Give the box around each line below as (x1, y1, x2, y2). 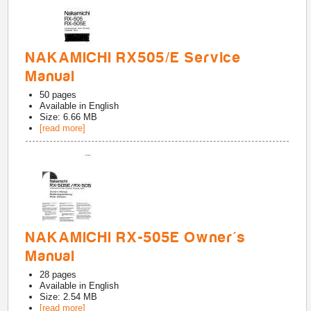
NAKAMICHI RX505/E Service (26, 49, 242, 66)
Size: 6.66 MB (40, 112, 98, 122)
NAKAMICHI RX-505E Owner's (26, 229, 246, 246)
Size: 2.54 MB (40, 292, 98, 302)
